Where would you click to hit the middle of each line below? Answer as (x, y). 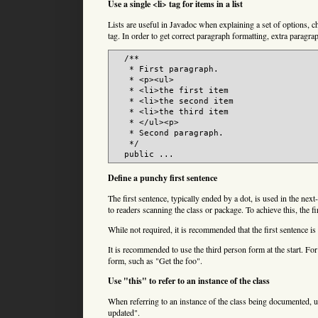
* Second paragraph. (169, 133)
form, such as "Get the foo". (155, 261)
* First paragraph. (166, 70)
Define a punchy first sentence (163, 178)
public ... (144, 155)
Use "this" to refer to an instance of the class (189, 281)
